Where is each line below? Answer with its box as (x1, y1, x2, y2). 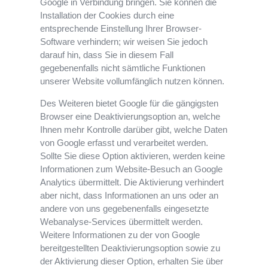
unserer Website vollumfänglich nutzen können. (40, 76, 225, 87)
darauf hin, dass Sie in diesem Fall (40, 50, 174, 60)
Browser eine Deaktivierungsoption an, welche (40, 111, 221, 122)
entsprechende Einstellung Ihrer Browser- (40, 23, 202, 34)
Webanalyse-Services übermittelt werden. (40, 217, 203, 227)
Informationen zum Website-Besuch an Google (40, 164, 223, 175)
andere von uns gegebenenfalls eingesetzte (40, 203, 209, 214)
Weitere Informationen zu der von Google (40, 230, 200, 240)
